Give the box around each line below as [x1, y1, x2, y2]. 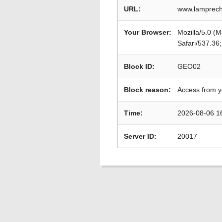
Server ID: [124, 132, 157, 140]
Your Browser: [124, 28, 171, 36]
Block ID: [124, 62, 155, 70]
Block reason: [124, 86, 171, 94]
